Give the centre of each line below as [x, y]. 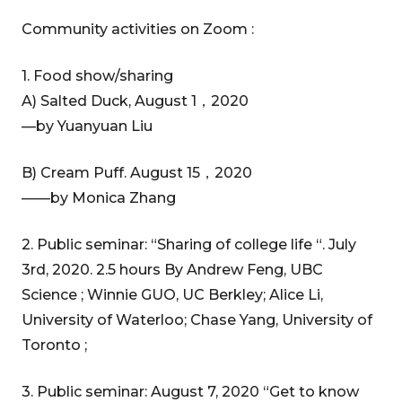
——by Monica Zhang [99, 198]
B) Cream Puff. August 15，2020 [137, 173]
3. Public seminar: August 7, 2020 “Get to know [190, 392]
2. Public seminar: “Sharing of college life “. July [189, 245]
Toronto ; [54, 345]
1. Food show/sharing [97, 76]
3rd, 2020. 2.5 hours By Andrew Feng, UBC [172, 270]
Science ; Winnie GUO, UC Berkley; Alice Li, [172, 295]
